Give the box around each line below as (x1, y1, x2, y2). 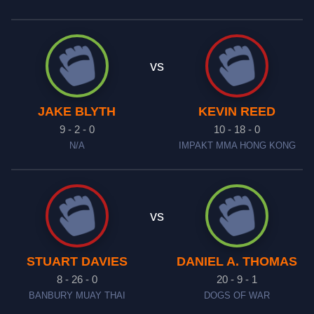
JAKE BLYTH (38, 104, 116, 118)
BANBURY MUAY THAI (28, 291, 125, 301)
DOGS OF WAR (204, 291, 271, 301)
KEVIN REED (198, 104, 276, 118)
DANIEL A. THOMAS (177, 254, 298, 268)
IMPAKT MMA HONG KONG (178, 141, 296, 151)
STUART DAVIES (26, 254, 128, 268)
